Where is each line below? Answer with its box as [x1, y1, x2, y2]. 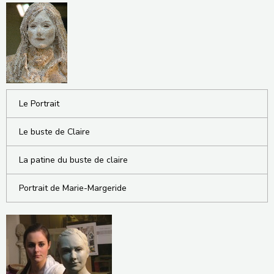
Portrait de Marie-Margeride [19, 182, 127, 194]
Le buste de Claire [19, 125, 90, 138]
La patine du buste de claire [19, 154, 128, 166]
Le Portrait [19, 97, 59, 109]
